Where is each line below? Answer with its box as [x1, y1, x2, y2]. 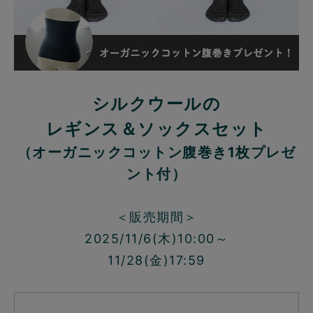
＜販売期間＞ [115, 209, 198, 224]
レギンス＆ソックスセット [45, 118, 268, 139]
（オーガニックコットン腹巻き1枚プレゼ [17, 143, 296, 161]
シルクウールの [92, 93, 221, 114]
